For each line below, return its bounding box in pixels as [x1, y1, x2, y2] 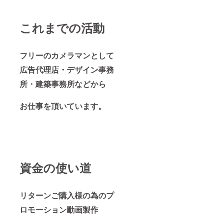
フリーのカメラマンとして [20, 50, 114, 61]
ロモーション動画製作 [20, 204, 98, 216]
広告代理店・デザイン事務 [20, 64, 114, 76]
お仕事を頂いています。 [20, 100, 106, 112]
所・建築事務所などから [20, 78, 106, 90]
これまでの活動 [20, 19, 105, 36]
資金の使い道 [20, 159, 91, 176]
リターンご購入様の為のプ [20, 190, 114, 201]
